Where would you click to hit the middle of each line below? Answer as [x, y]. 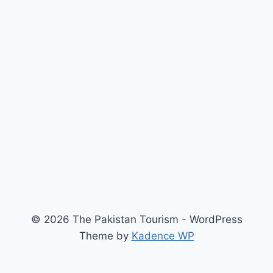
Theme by [105, 236]
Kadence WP [163, 236]
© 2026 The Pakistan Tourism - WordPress [136, 219]
